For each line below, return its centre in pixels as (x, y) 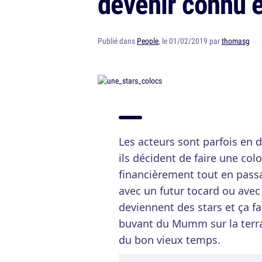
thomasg (236, 41)
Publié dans (117, 41)
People (148, 41)
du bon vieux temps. (170, 240)
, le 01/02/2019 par (190, 41)
